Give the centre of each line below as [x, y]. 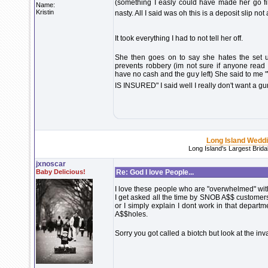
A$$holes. [131, 214]
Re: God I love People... [155, 172]
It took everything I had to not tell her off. [179, 38]
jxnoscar [51, 164]
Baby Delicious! [61, 172]
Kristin [45, 12]
